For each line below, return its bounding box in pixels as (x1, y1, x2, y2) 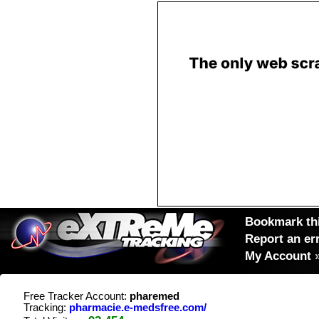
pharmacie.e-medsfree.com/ (69, 302, 206, 313)
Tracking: (23, 302, 69, 313)
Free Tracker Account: (23, 291, 130, 302)
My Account (245, 249, 311, 263)
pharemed (130, 291, 179, 302)
